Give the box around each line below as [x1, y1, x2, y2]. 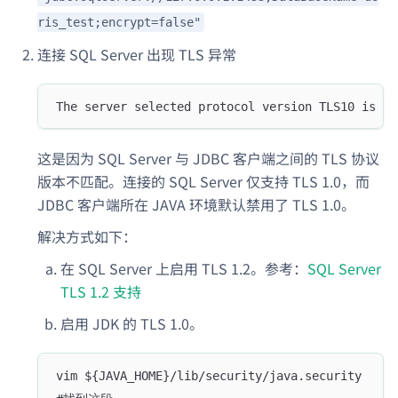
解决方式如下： [37, 226, 137, 248]
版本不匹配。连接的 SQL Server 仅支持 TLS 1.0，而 [37, 171, 370, 193]
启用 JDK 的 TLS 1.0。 [60, 313, 203, 335]
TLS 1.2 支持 [60, 281, 141, 303]
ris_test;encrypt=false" [37, 15, 201, 30]
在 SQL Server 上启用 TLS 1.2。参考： [60, 258, 307, 280]
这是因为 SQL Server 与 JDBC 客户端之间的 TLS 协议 [37, 147, 379, 170]
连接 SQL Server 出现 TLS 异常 [37, 44, 236, 66]
